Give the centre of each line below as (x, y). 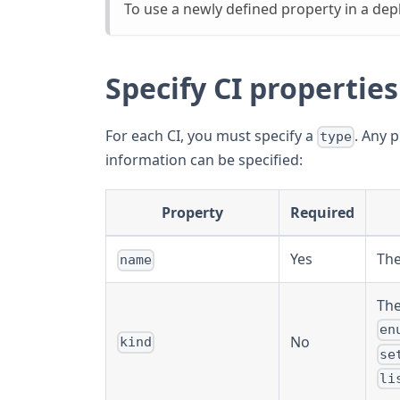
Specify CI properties (252, 88)
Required (322, 213)
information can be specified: (204, 160)
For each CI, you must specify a (211, 136)
